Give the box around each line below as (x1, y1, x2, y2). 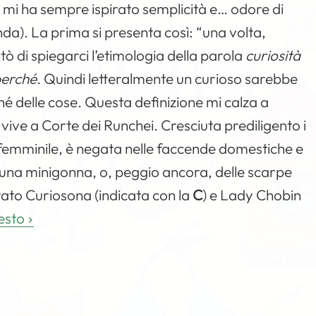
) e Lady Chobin (202, 186, 302, 204)
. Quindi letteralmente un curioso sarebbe (37, 69, 298, 87)
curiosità (245, 46, 301, 64)
